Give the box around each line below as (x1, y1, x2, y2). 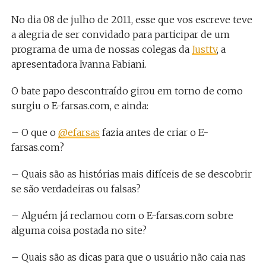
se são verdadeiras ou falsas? (11, 183, 141, 195)
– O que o (11, 126, 58, 138)
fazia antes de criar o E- (99, 126, 208, 138)
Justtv (191, 43, 217, 55)
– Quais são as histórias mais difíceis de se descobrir (11, 168, 252, 180)
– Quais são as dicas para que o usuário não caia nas (11, 251, 246, 263)
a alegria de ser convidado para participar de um (11, 28, 230, 40)
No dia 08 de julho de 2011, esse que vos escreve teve (11, 14, 252, 26)
